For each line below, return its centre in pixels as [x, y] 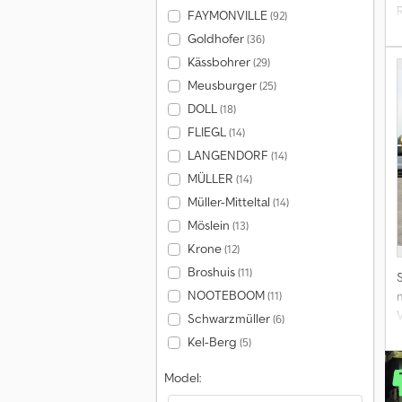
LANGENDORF [229, 155]
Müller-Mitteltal [230, 202]
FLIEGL [208, 132]
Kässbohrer [220, 62]
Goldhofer [217, 39]
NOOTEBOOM [227, 295]
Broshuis [212, 272]
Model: [183, 378]
